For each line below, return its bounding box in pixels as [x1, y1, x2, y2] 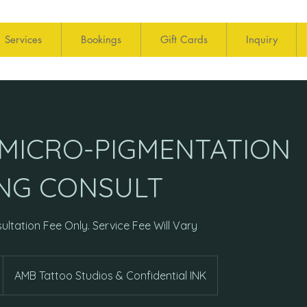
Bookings [81, 33, 121, 46]
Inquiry [245, 33, 278, 46]
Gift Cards [160, 33, 208, 46]
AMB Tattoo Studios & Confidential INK [14, 268, 206, 282]
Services [5, 33, 42, 46]
